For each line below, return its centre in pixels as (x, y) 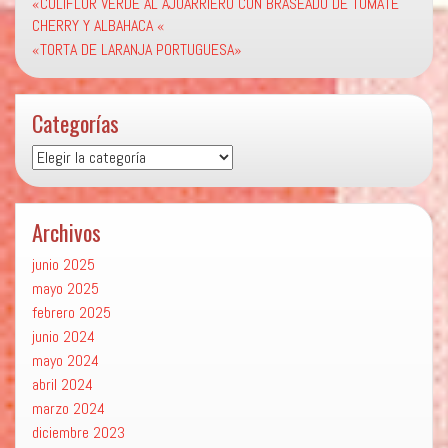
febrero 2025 (71, 313)
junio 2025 (63, 265)
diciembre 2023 (78, 433)
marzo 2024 (68, 409)
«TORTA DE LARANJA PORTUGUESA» (137, 50)
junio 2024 (63, 337)
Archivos (66, 232)
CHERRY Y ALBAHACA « (98, 26)
